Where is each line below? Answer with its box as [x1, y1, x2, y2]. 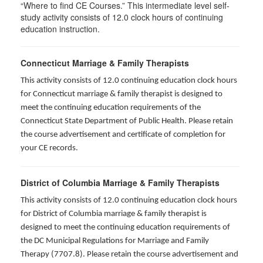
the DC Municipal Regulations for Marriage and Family [21, 237, 209, 245]
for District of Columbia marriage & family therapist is [21, 210, 207, 218]
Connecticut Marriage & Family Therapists [21, 57, 189, 69]
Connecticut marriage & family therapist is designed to [33, 90, 222, 99]
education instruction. [21, 23, 100, 35]
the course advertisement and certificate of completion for [21, 130, 225, 139]
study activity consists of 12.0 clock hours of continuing [21, 11, 223, 23]
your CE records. [21, 144, 78, 153]
